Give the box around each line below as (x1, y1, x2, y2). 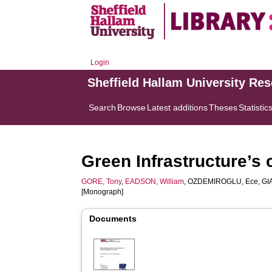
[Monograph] (81, 188, 124, 196)
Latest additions (147, 103, 208, 112)
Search (89, 103, 117, 112)
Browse (117, 103, 146, 112)
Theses (209, 103, 238, 112)
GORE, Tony (81, 177, 122, 186)
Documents (89, 214, 137, 223)
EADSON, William (125, 177, 185, 186)
